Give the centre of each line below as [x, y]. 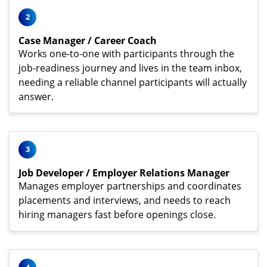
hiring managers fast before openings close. [117, 214]
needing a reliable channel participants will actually [133, 82]
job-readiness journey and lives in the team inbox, [130, 68]
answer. [36, 96]
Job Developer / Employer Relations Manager [124, 173]
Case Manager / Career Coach [88, 40]
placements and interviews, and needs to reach [125, 200]
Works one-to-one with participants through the [126, 53]
